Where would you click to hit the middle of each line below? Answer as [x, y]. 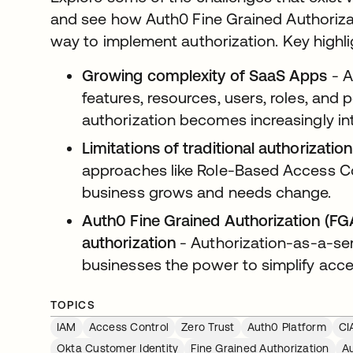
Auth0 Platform [286, 327]
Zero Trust [208, 327]
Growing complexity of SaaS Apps [205, 75]
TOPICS [73, 305]
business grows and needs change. [209, 191]
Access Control [129, 327]
